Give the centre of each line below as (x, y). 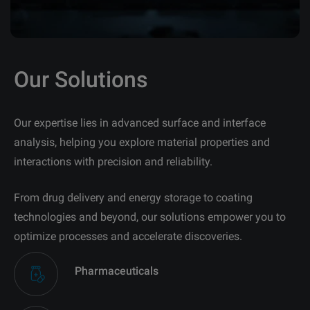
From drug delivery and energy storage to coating (133, 197)
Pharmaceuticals (117, 271)
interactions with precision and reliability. (113, 161)
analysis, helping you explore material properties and (142, 142)
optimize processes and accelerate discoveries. (128, 236)
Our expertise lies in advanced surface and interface (140, 122)
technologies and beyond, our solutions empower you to (150, 217)
